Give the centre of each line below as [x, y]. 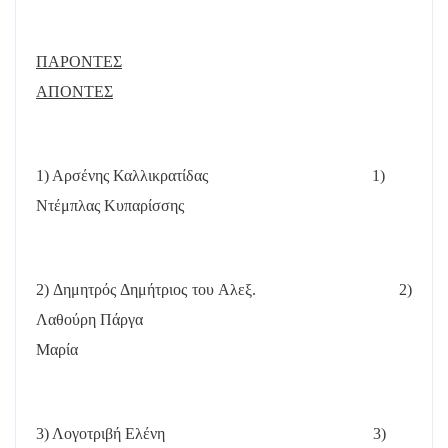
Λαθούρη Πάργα [89, 319]
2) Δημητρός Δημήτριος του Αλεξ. [146, 289]
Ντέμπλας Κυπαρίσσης [110, 205]
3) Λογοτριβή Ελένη [100, 433]
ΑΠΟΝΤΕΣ [74, 91]
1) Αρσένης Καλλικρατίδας [122, 175]
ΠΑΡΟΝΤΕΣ [79, 61]
